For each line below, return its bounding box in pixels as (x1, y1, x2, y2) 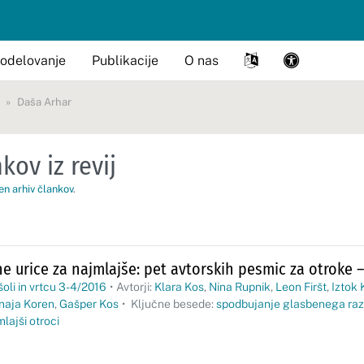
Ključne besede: (128, 297, 216, 310)
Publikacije (92, 52, 158, 68)
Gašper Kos (59, 297, 119, 310)
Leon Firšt (275, 280, 327, 293)
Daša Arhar (17, 96, 71, 108)
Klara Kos (154, 280, 204, 293)
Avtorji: (116, 280, 154, 293)
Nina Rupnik (209, 280, 271, 293)
